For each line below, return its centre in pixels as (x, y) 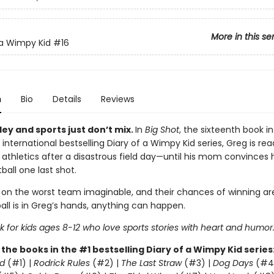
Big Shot (161, 130)
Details (67, 99)
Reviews (117, 99)
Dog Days (233, 263)
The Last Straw (151, 263)
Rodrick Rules (61, 263)
